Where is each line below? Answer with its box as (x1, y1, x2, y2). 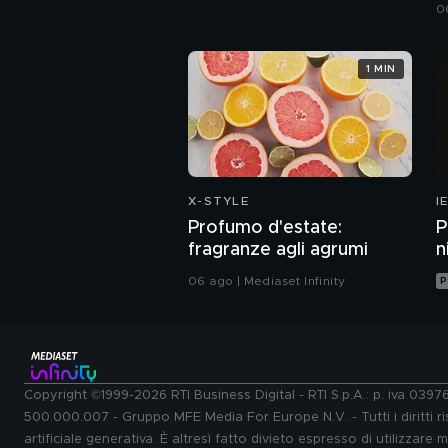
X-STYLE (188, 195, 249, 208)
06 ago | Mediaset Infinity (188, 275, 346, 288)
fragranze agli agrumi (188, 241, 368, 260)
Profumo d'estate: (188, 219, 342, 238)
